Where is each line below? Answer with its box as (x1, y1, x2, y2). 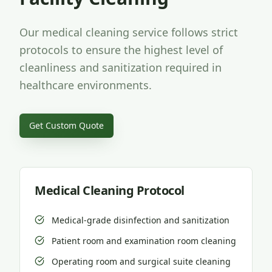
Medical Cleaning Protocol (35, 182, 185, 199)
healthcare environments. (19, 78, 152, 92)
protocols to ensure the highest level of (19, 42, 223, 57)
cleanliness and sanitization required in (19, 60, 222, 75)
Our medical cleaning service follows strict (19, 25, 238, 39)
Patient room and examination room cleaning (52, 235, 236, 246)
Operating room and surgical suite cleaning (52, 256, 231, 267)
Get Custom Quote (29, 120, 104, 131)
